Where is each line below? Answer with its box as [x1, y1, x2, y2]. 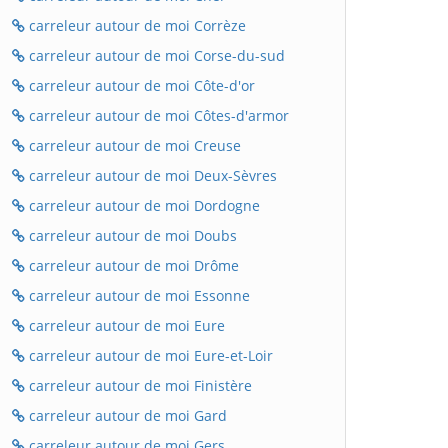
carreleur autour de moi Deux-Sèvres [25, 166, 277, 185]
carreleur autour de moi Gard [25, 406, 227, 425]
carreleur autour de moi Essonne [25, 286, 250, 305]
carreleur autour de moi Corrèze [25, 16, 246, 35]
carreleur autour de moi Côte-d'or [25, 76, 255, 95]
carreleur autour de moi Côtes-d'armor [25, 106, 289, 125]
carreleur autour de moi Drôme [25, 256, 239, 275]
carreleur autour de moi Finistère [25, 376, 252, 395]
